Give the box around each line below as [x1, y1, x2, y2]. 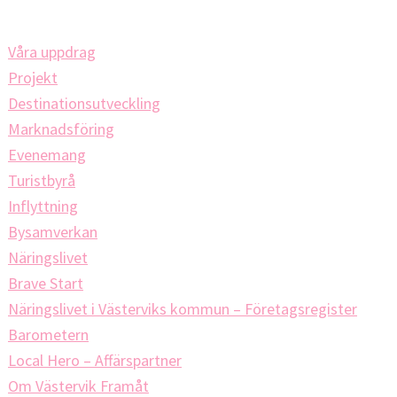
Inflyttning [8, 196, 78, 216]
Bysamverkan [8, 222, 97, 242]
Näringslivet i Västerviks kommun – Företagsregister [8, 299, 357, 319]
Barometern [8, 324, 89, 345]
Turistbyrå [8, 170, 75, 191]
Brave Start [8, 273, 83, 293]
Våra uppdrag [8, 42, 96, 62]
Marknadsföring [8, 119, 114, 139]
